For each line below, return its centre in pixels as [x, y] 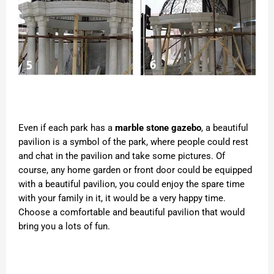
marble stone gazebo [158, 128]
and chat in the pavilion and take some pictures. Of [122, 156]
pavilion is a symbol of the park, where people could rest [133, 142]
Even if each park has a [67, 128]
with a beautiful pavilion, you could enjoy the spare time [131, 184]
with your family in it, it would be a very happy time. [122, 198]
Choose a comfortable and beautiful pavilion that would [131, 213]
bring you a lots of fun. [64, 227]
